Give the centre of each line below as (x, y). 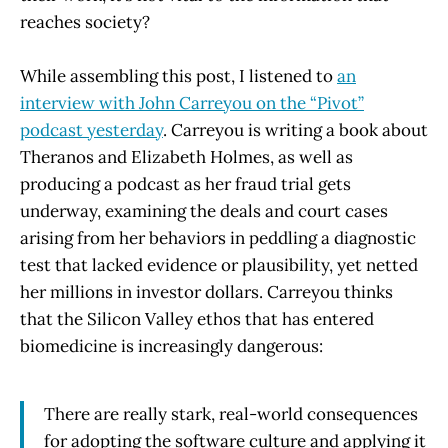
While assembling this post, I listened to (178, 75)
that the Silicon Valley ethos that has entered (197, 318)
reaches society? (85, 21)
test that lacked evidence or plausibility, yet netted (219, 264)
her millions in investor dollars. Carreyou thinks (206, 291)
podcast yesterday (91, 129)
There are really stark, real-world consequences (231, 413)
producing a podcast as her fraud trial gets (185, 183)
